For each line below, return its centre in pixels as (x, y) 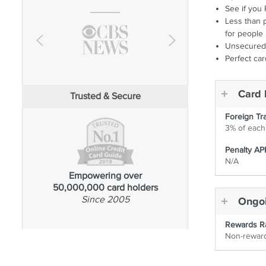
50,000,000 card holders (105, 188)
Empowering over (105, 176)
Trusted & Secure (105, 96)
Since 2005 (105, 200)
